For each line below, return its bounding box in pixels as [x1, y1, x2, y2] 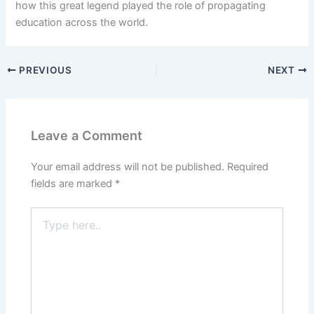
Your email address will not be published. [31, 160, 225, 173]
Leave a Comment [31, 127, 143, 143]
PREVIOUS [16, 64, 72, 76]
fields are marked [31, 177, 116, 190]
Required [227, 160, 269, 173]
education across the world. [15, 16, 149, 29]
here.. [30, 221, 57, 233]
